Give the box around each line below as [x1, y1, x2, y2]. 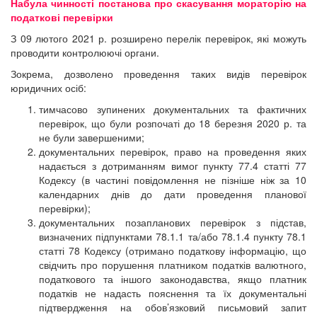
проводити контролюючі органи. [11, 45, 159, 60]
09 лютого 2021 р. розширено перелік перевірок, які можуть [20, 31, 307, 46]
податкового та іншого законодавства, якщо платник [39, 272, 306, 287]
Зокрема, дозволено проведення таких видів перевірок [11, 67, 306, 81]
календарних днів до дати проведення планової [39, 187, 306, 202]
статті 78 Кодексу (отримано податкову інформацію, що [39, 243, 306, 258]
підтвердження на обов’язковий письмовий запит [39, 300, 306, 315]
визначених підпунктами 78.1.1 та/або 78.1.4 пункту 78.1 [39, 229, 306, 244]
